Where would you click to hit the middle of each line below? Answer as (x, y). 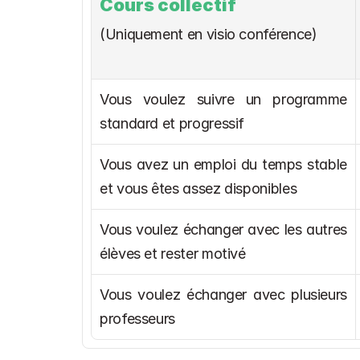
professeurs (138, 319)
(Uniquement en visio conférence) (209, 34)
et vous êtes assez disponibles (198, 188)
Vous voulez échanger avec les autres (223, 229)
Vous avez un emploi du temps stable (223, 164)
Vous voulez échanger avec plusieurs (223, 295)
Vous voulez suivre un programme (223, 99)
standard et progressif (172, 123)
